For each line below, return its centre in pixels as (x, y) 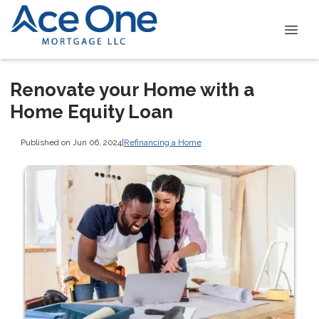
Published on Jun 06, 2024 (71, 142)
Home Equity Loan (91, 112)
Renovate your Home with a (132, 90)
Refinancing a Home (162, 142)
